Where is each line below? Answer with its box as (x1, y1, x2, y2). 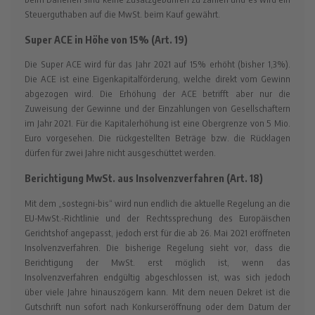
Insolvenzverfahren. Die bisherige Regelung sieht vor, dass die (25, 241, 290, 253)
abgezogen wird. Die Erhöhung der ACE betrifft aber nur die (25, 88, 290, 100)
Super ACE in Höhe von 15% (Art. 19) (25, 32, 188, 46)
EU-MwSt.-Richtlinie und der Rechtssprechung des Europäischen (25, 212, 290, 224)
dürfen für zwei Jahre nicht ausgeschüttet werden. (25, 147, 218, 159)
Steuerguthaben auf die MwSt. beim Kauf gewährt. (25, 8, 222, 20)
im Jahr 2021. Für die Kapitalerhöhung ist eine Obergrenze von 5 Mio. (25, 117, 290, 129)
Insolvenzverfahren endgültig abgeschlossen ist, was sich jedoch (25, 271, 290, 283)
